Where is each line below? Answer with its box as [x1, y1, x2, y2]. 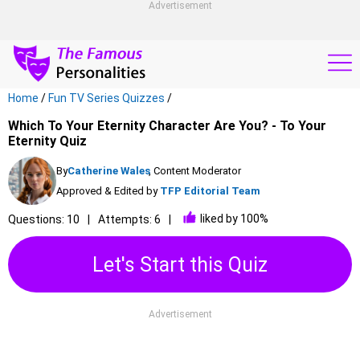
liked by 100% [200, 211, 268, 225]
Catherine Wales [67, 165, 150, 177]
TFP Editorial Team [160, 185, 260, 197]
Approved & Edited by [56, 185, 157, 197]
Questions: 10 [8, 213, 80, 226]
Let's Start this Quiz [92, 252, 268, 276]
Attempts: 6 [98, 213, 161, 226]
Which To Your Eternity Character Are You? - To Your [8, 118, 326, 133]
